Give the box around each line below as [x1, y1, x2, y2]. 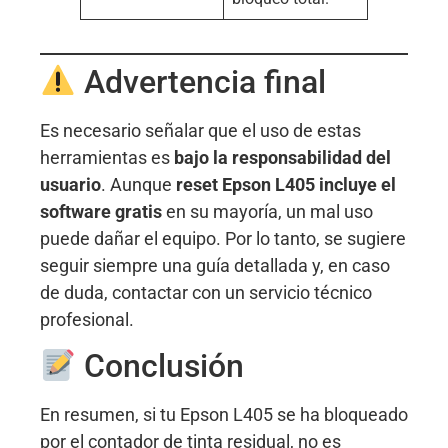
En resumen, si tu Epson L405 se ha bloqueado [40, 404, 408, 426]
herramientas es [40, 146, 174, 168]
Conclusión [76, 347, 245, 386]
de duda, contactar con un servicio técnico [40, 281, 372, 303]
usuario [40, 173, 101, 195]
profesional [40, 308, 129, 330]
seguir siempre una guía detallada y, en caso [40, 254, 390, 276]
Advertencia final [76, 62, 327, 101]
